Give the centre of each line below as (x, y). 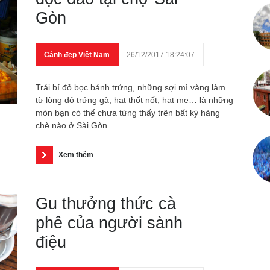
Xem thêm (76, 155)
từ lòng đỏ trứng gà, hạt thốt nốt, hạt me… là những (134, 100)
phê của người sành (109, 223)
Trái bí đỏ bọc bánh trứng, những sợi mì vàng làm (130, 87)
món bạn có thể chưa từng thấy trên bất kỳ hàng (128, 113)
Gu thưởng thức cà (106, 204)
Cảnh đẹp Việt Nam (77, 55)
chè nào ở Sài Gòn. (73, 125)
